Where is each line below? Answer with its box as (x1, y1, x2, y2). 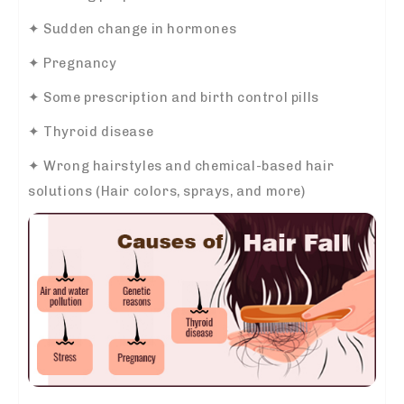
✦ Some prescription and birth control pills (28, 88, 319, 106)
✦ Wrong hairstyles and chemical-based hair (28, 157, 335, 174)
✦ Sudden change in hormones (28, 20, 237, 37)
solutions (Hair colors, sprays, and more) (28, 182, 306, 199)
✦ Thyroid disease (28, 123, 154, 140)
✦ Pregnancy (28, 54, 117, 71)
